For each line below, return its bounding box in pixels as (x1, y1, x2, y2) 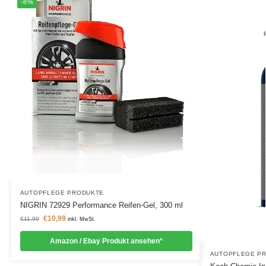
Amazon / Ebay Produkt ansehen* (49, 236, 163, 245)
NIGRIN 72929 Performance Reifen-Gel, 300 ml (20, 200, 183, 210)
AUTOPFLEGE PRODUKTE (20, 189, 104, 196)
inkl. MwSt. (67, 216, 96, 222)
